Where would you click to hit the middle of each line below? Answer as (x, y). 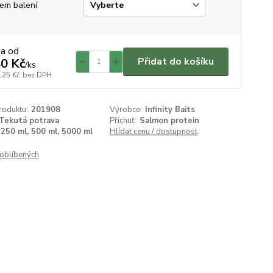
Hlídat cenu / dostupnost (154, 132)
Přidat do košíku (175, 61)
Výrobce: (126, 110)
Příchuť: (123, 121)
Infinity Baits (170, 110)
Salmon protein (170, 121)
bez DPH (37, 75)
